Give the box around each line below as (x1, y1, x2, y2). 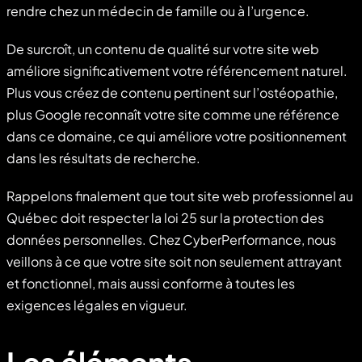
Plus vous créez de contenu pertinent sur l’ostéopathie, (6, 83, 338, 101)
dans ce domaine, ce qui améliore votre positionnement (6, 127, 347, 145)
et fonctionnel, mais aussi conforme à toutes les (6, 274, 295, 292)
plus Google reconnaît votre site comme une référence (6, 105, 339, 123)
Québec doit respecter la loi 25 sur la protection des (6, 208, 324, 226)
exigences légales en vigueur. (6, 296, 187, 314)
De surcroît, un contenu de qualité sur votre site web (6, 40, 319, 57)
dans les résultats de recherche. (6, 149, 200, 166)
